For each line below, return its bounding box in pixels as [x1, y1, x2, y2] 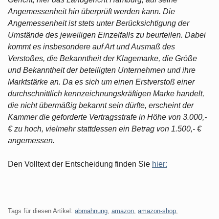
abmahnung [75, 207, 108, 215]
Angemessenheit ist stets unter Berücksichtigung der [8, 19, 189, 27]
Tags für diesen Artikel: [8, 207, 75, 215]
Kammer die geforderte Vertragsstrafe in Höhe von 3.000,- [8, 112, 207, 121]
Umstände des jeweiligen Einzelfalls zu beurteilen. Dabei [8, 30, 206, 39]
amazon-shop [138, 207, 176, 215]
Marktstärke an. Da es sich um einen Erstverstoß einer [8, 77, 195, 86]
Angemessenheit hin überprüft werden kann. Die [8, 7, 175, 16]
